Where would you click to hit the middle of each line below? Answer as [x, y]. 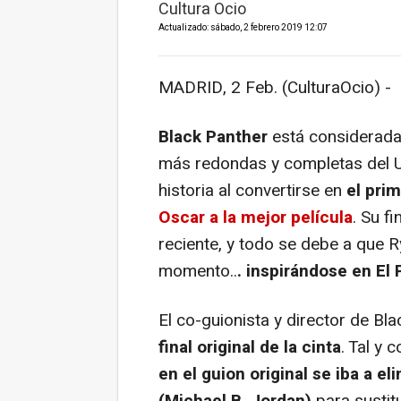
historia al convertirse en [250, 190]
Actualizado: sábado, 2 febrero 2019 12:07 [243, 27]
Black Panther [213, 137]
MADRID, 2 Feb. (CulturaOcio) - [275, 87]
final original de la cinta [250, 347]
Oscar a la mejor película [256, 217]
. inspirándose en [307, 271]
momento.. [198, 271]
